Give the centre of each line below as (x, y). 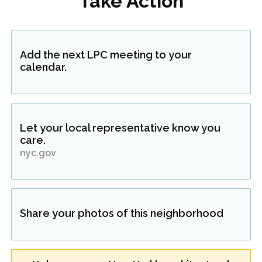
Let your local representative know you (120, 128)
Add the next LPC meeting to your (106, 55)
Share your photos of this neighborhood (122, 213)
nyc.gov (38, 153)
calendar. (43, 67)
